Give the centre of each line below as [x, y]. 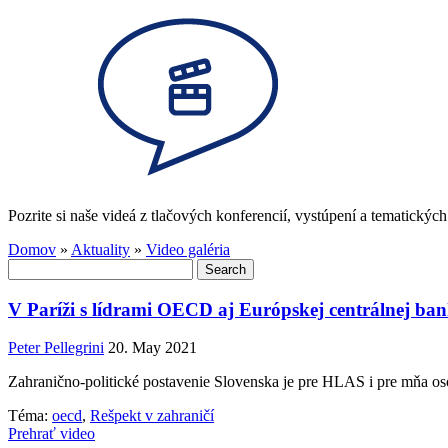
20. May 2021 [152, 348]
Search [28, 266]
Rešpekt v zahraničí [152, 416]
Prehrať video [51, 434]
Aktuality [100, 249]
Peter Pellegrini [56, 348]
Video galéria [188, 249]
